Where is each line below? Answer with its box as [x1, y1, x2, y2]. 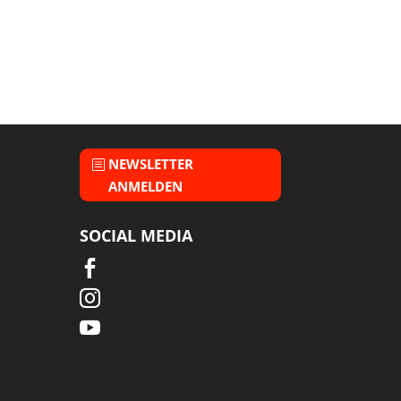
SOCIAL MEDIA [80, 225, 193, 247]
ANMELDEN [108, 176, 183, 195]
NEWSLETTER [108, 154, 194, 173]
